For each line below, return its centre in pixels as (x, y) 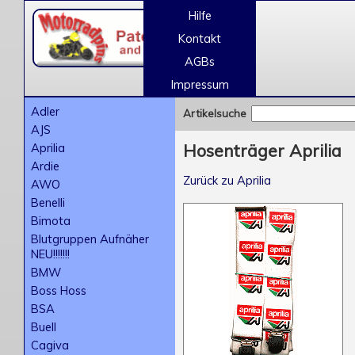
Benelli (48, 202)
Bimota (51, 221)
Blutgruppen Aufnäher (90, 239)
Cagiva (50, 345)
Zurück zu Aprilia (227, 180)
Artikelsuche (215, 113)
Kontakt (200, 38)
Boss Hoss (59, 290)
